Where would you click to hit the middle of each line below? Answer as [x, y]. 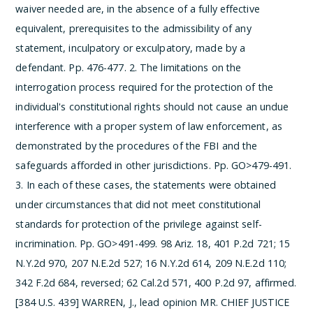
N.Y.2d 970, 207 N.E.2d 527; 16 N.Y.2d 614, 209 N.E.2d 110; [151, 263]
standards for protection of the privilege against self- [139, 224]
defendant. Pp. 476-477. [72, 67]
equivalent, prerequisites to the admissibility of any [133, 28]
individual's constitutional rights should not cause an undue [152, 107]
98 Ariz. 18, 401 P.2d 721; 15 [225, 243]
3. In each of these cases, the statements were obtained [146, 185]
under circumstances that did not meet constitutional [138, 204]
